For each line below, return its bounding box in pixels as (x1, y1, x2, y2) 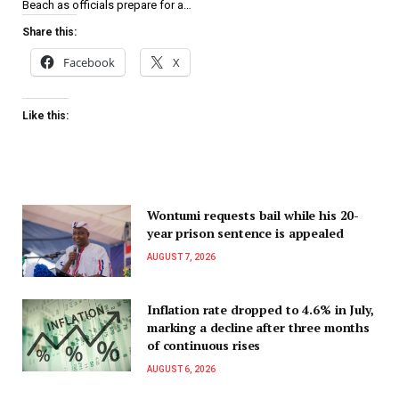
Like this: (22, 109, 69, 122)
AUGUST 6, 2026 (147, 364, 216, 374)
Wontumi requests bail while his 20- (147, 206, 360, 224)
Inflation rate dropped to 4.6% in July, (147, 301, 374, 318)
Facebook (63, 53, 115, 70)
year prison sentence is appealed (147, 224, 344, 241)
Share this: (22, 25, 77, 38)
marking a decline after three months (147, 319, 370, 336)
